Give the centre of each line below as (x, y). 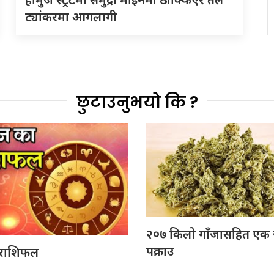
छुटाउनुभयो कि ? (137, 102)
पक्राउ (160, 251)
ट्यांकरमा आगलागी (71, 17)
